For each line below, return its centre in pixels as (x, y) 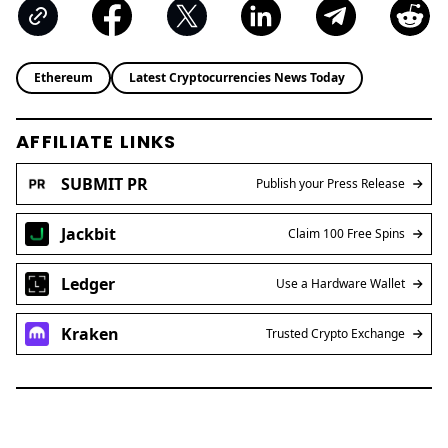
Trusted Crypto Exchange (335, 333)
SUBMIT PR (104, 183)
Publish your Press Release (330, 183)
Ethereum (63, 77)
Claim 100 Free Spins (346, 233)
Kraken (90, 333)
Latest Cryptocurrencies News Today (237, 77)
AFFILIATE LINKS (96, 141)
